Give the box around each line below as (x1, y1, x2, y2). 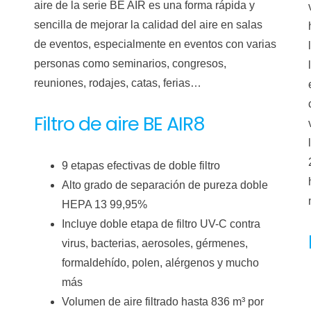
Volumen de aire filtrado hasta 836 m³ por (62, 296, 264, 308)
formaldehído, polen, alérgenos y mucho (62, 257, 260, 269)
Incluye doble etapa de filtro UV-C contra (62, 218, 261, 230)
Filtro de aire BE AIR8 (34, 110, 205, 137)
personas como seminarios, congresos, (34, 58, 227, 69)
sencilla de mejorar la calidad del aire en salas (34, 19, 263, 31)
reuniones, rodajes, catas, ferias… (34, 77, 202, 89)
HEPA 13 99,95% (62, 199, 148, 210)
